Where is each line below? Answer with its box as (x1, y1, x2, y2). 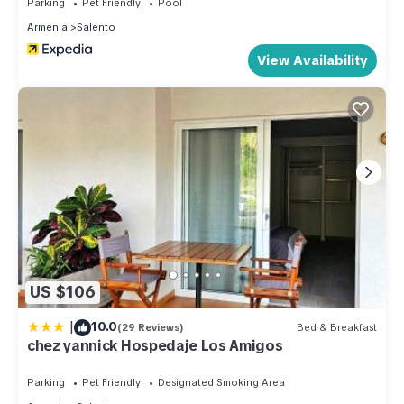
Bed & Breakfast (297, 321, 377, 335)
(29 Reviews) (117, 321, 184, 335)
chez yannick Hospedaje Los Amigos (27, 335, 283, 355)
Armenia (27, 20, 68, 33)
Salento (77, 20, 115, 33)
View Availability (257, 50, 368, 69)
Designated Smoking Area (158, 375, 285, 389)
